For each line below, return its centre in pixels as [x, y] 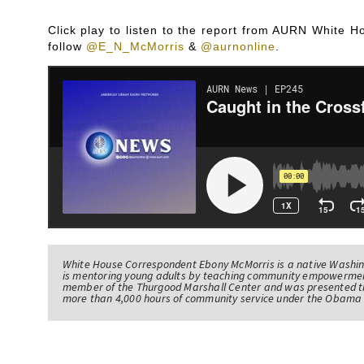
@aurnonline [238, 46]
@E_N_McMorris [135, 46]
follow [67, 46]
